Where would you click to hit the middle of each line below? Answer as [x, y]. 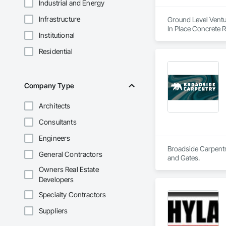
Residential [56, 51]
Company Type [49, 86]
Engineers [55, 138]
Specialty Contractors [73, 195]
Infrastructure [60, 19]
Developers [56, 180]
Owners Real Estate [69, 169]
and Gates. [183, 158]
